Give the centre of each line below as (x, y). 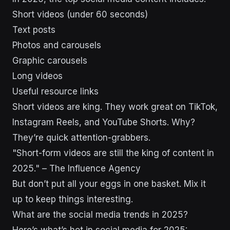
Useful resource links (55, 92)
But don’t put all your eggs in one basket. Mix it (109, 184)
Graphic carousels (50, 61)
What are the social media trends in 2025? (100, 215)
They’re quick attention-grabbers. (81, 138)
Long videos (37, 76)
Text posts (34, 30)
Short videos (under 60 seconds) (80, 15)
